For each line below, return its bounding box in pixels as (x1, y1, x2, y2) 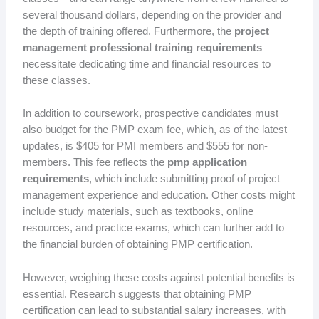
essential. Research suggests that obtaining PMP (22, 288, 251, 300)
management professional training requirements (22, 42, 262, 54)
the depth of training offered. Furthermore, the (22, 26, 234, 38)
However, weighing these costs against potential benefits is (22, 271, 295, 283)
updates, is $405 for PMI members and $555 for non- (22, 140, 268, 152)
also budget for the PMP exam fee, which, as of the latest (22, 124, 287, 136)
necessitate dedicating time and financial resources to (22, 58, 271, 70)
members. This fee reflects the (22, 157, 167, 169)
